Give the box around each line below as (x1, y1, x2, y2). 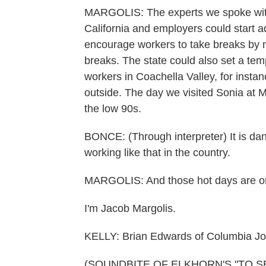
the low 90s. (84, 103, 141, 115)
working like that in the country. (84, 147, 230, 159)
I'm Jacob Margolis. (84, 202, 176, 214)
